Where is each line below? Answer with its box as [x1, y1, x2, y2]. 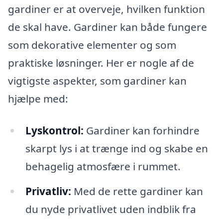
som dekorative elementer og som [8, 38, 176, 52]
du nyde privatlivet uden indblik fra [25, 202, 196, 216]
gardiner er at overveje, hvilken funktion [8, 2, 205, 16]
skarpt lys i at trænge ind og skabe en [25, 141, 208, 155]
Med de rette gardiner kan [71, 184, 203, 198]
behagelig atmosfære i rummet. [25, 159, 181, 173]
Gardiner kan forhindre [83, 123, 200, 137]
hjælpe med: [8, 92, 68, 106]
